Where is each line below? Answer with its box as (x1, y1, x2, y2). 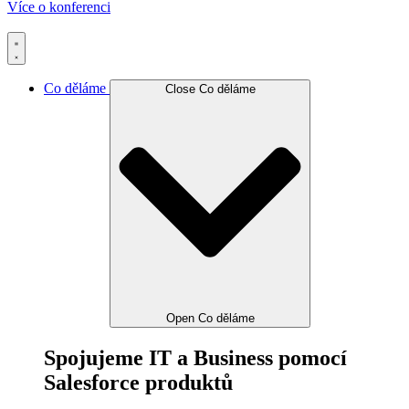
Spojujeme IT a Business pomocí (44, 345, 347, 370)
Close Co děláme (164, 81, 256, 96)
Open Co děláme (165, 311, 255, 326)
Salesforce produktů (44, 370, 233, 394)
